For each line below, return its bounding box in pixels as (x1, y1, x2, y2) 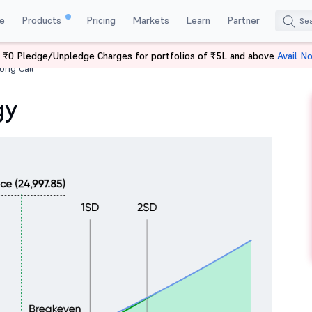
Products (21, 13, 64, 26)
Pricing (86, 13, 116, 26)
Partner (226, 13, 260, 26)
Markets (132, 13, 169, 26)
